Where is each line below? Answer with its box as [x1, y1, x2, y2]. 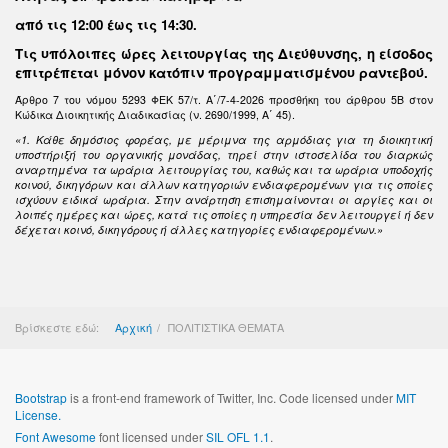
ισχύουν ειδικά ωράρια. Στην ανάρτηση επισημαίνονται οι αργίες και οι [15, 192, 433, 207]
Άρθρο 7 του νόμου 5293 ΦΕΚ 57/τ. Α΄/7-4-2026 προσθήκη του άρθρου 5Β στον [15, 92, 433, 107]
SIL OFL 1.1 [206, 428, 270, 445]
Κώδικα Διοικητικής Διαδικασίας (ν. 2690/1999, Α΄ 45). [15, 107, 295, 122]
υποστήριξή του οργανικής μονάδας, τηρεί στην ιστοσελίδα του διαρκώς [15, 147, 433, 162]
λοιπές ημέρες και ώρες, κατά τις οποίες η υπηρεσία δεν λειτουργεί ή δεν [15, 207, 433, 222]
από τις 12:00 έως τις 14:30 [15, 15, 193, 34]
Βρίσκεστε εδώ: [15, 319, 105, 335]
